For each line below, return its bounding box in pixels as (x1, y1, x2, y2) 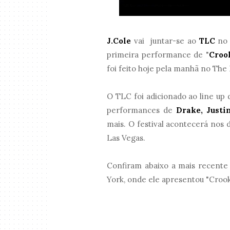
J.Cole (107, 36, 131, 46)
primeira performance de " (107, 50, 209, 60)
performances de (107, 105, 176, 116)
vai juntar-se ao (131, 36, 199, 46)
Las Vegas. (107, 133, 146, 143)
